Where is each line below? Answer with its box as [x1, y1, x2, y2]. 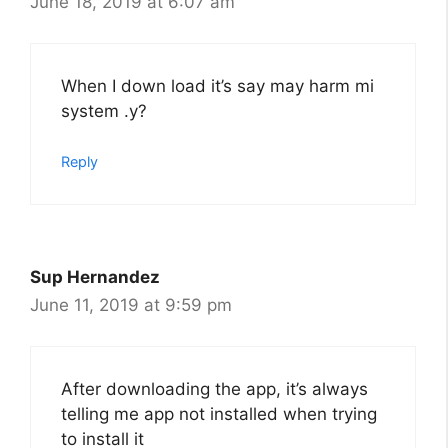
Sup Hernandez [30, 267, 160, 288]
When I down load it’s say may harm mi [61, 75, 374, 96]
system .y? [61, 100, 147, 121]
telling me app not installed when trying [61, 403, 377, 424]
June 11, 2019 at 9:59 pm [30, 295, 232, 316]
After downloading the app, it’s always [61, 378, 368, 399]
